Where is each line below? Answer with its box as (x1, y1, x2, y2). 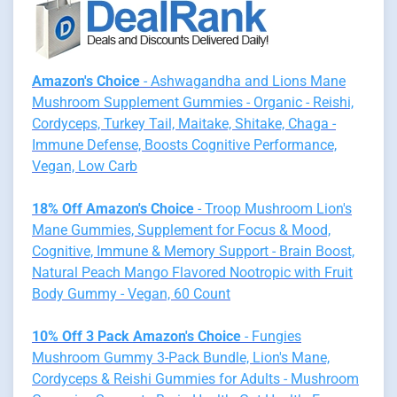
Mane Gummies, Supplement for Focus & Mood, (32, 222, 331, 239)
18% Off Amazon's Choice (32, 200, 194, 218)
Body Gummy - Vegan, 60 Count (32, 285, 230, 303)
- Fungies (241, 328, 301, 346)
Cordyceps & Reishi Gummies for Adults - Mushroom (32, 370, 359, 388)
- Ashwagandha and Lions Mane (140, 73, 346, 90)
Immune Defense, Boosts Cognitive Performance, (32, 136, 337, 154)
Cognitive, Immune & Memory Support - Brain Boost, (32, 243, 354, 261)
